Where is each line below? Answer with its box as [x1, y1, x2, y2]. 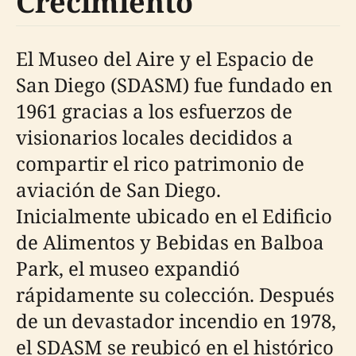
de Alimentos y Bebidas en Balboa [16, 229, 324, 256]
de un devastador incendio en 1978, [16, 308, 336, 335]
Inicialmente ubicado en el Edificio [16, 203, 332, 230]
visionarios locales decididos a [16, 124, 293, 151]
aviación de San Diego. [16, 176, 221, 203]
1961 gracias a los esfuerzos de [16, 98, 292, 125]
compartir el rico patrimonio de [16, 150, 304, 177]
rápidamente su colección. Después [16, 281, 335, 308]
